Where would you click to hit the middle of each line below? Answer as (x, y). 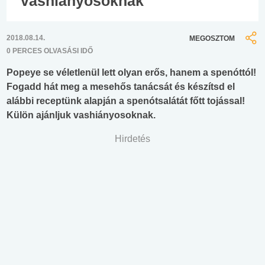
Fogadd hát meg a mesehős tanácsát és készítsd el (121, 87)
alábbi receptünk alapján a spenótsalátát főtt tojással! (126, 101)
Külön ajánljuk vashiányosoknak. (81, 115)
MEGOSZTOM (212, 38)
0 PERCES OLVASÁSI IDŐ (50, 51)
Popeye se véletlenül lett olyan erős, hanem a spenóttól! (131, 73)
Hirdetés (132, 139)
